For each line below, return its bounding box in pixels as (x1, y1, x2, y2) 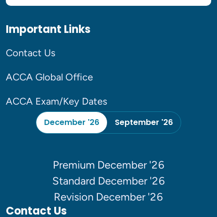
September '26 (115, 116, 173, 128)
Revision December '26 (54, 190, 163, 203)
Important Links (6, 21, 91, 37)
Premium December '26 (52, 158, 165, 171)
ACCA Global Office (6, 71, 93, 83)
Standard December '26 (52, 174, 165, 187)
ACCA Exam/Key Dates (6, 95, 107, 107)
